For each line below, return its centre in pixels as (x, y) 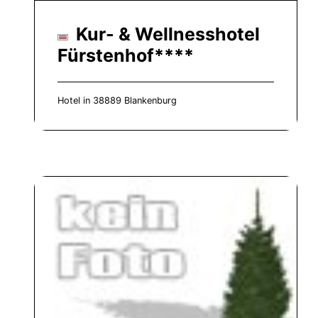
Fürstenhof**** (126, 55)
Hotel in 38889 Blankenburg (117, 100)
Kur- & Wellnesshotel (166, 34)
